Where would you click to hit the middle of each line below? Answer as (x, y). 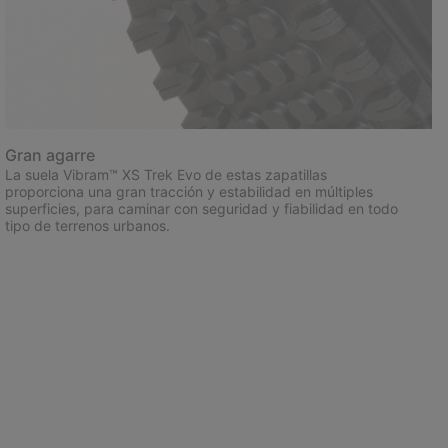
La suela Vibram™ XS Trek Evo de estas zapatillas (166, 175)
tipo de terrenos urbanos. (88, 226)
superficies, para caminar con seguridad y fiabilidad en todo (202, 209)
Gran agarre (50, 155)
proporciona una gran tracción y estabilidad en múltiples (189, 192)
